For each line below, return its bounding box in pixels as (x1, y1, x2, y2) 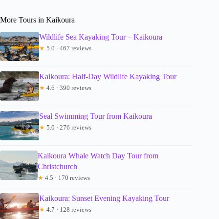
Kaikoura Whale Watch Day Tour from (37, 152, 158, 160)
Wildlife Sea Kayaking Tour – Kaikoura (39, 33, 162, 42)
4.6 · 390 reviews (45, 84, 91, 92)
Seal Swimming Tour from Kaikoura (39, 112, 152, 121)
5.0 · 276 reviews (45, 124, 91, 131)
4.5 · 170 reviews (43, 174, 90, 182)
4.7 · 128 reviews (45, 206, 91, 214)
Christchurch (37, 162, 77, 171)
